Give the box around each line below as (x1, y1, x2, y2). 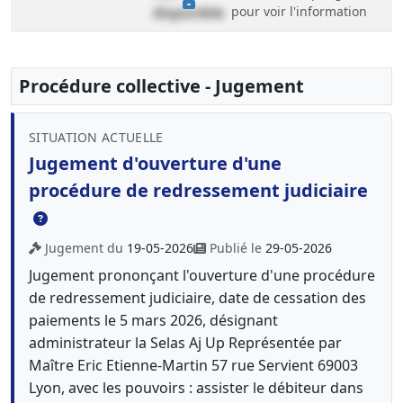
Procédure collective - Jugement (19, 74, 304, 98)
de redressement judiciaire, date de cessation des (29, 288, 366, 308)
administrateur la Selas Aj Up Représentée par (29, 333, 342, 353)
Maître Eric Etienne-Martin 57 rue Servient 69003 (29, 355, 358, 375)
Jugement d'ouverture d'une (29, 151, 282, 175)
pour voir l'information (231, 3, 367, 20)
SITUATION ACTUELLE (29, 129, 164, 146)
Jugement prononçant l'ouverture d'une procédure (29, 265, 375, 285)
